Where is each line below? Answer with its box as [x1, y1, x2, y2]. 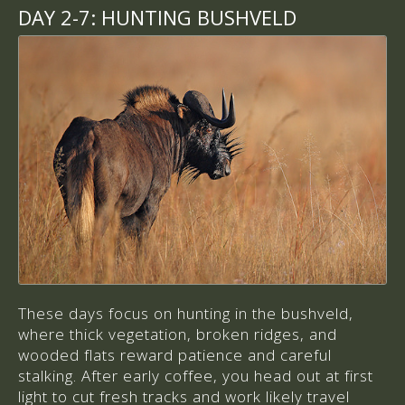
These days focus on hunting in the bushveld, [18, 302, 353, 324]
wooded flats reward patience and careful [18, 344, 332, 365]
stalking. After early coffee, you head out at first [18, 364, 373, 386]
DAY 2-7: [18, 3, 96, 31]
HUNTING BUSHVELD [96, 3, 297, 31]
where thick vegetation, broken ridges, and [18, 323, 337, 344]
